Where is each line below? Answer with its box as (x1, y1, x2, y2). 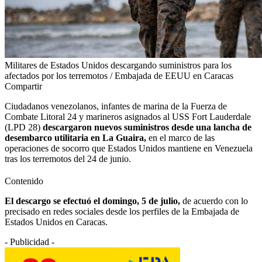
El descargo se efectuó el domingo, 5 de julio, (5, 195, 182, 206)
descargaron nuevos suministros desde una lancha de (43, 122, 251, 132)
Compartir (5, 81, 42, 91)
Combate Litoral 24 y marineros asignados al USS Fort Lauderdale (5, 111, 251, 122)
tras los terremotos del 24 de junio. (5, 153, 131, 164)
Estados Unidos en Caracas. (5, 216, 110, 227)
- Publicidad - (5, 236, 54, 247)
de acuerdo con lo (182, 195, 248, 206)
